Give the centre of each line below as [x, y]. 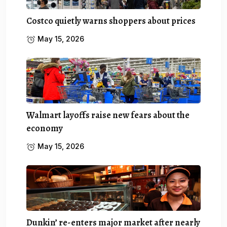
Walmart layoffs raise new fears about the [108, 115]
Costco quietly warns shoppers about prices [111, 21]
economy [45, 128]
